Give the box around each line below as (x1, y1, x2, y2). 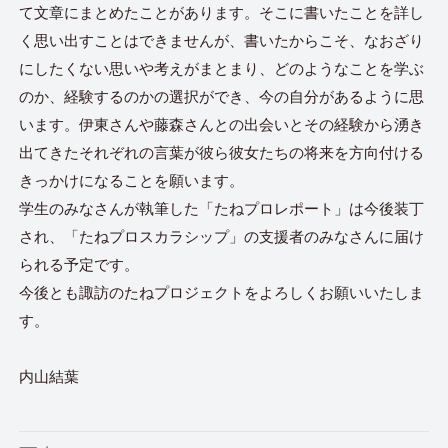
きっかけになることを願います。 (19, 172, 245, 189)
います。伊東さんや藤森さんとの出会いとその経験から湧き (19, 116, 425, 133)
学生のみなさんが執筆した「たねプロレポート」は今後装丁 (19, 200, 425, 217)
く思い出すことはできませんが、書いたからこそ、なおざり (19, 32, 425, 49)
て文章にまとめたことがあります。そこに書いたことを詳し (19, 4, 425, 21)
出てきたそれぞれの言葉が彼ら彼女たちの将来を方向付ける (19, 144, 425, 161)
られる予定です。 (19, 256, 140, 273)
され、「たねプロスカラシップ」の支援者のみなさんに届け (19, 228, 425, 245)
